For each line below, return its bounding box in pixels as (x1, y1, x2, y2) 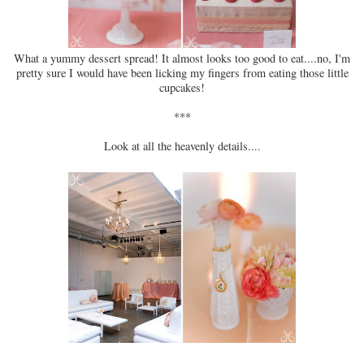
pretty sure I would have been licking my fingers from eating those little (15, 65, 349, 81)
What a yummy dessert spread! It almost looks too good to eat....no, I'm (14, 50, 350, 67)
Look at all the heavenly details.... (103, 138, 261, 154)
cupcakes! (159, 80, 205, 96)
